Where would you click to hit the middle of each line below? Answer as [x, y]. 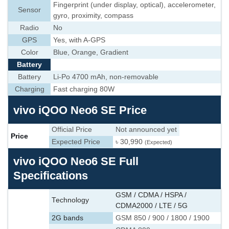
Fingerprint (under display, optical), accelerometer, [134, 5]
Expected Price [76, 142]
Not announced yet [146, 130]
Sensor [29, 10]
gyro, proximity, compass [93, 16]
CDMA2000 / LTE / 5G [152, 206]
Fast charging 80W [84, 89]
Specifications [51, 176]
